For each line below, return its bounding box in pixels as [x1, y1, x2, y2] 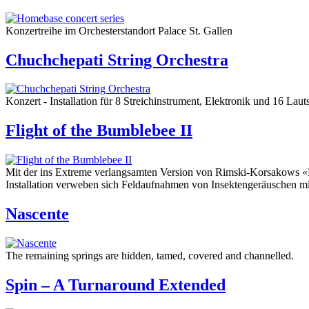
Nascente [6, 205, 69, 223]
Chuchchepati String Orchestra [6, 50, 228, 69]
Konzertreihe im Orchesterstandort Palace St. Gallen [6, 24, 232, 37]
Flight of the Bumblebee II [6, 121, 192, 140]
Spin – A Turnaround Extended [6, 275, 226, 294]
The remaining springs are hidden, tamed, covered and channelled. [6, 250, 294, 262]
